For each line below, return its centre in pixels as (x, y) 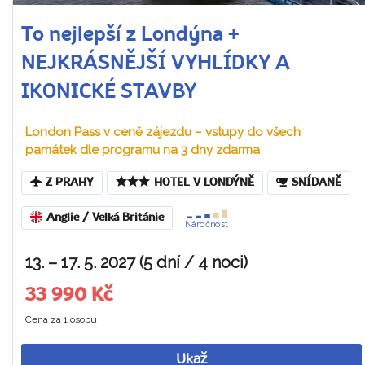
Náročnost (207, 224)
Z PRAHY (70, 182)
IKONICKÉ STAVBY (109, 92)
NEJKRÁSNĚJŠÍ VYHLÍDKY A (156, 64)
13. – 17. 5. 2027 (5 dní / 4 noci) (136, 262)
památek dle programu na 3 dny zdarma (143, 150)
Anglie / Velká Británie (105, 218)
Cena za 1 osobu (61, 319)
